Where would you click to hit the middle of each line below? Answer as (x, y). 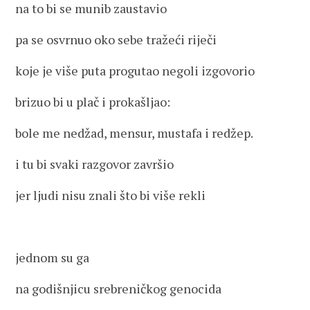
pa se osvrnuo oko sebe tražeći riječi (116, 39)
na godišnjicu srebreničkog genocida (119, 289)
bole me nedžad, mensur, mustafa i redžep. (135, 133)
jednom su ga (53, 257)
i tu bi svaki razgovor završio (95, 164)
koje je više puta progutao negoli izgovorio (135, 71)
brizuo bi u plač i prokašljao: (93, 102)
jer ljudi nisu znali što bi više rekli (111, 195)
